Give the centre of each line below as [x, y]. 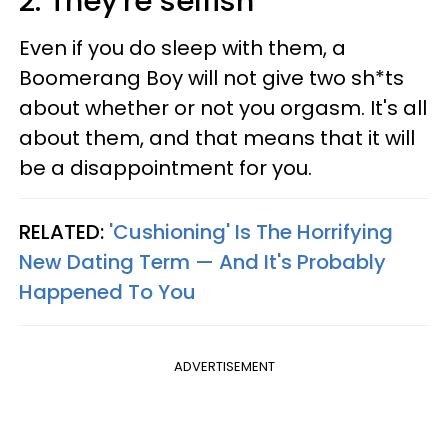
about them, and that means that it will [217, 137]
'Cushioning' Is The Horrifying [251, 231]
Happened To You [107, 291]
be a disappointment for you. [165, 167]
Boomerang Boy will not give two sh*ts [211, 77]
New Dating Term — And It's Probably [202, 261]
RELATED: [64, 231]
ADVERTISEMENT [224, 366]
